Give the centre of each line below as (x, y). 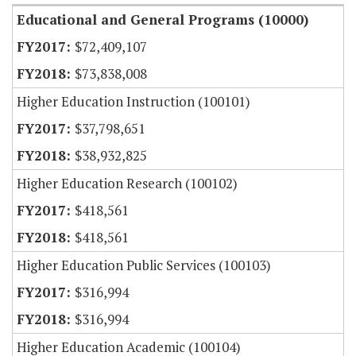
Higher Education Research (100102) (127, 184)
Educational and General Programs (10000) (163, 20)
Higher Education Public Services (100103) (144, 265)
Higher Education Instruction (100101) (133, 102)
